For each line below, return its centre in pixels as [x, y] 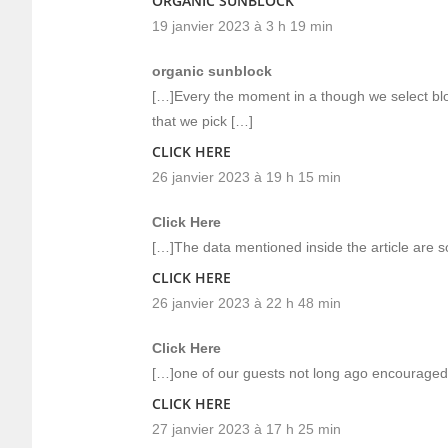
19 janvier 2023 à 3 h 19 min [242, 26]
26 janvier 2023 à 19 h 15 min [246, 177]
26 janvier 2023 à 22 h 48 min [246, 303]
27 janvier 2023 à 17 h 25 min [246, 429]
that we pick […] [202, 121]
